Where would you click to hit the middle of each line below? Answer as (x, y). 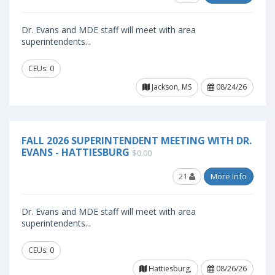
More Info (229, 176)
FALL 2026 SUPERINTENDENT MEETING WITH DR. (137, 141)
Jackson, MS (171, 87)
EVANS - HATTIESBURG (76, 152)
